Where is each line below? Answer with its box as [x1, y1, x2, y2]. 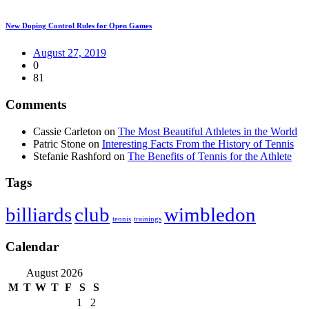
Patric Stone [33, 137, 86, 150]
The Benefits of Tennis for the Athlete [128, 150, 292, 162]
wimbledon [164, 203, 256, 226]
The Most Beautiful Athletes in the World [118, 125, 297, 137]
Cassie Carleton [33, 125, 101, 137]
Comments [6, 97, 66, 112]
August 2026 [26, 267, 83, 279]
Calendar [6, 239, 59, 254]
